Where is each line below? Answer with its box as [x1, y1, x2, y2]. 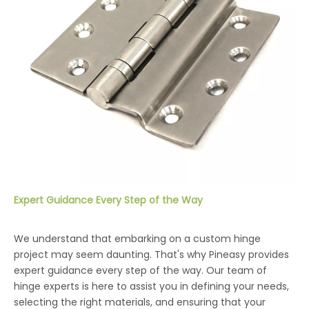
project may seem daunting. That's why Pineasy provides [14, 248, 289, 262]
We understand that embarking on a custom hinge [14, 232, 261, 246]
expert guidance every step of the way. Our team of [14, 263, 267, 278]
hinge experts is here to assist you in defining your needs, [14, 279, 289, 294]
